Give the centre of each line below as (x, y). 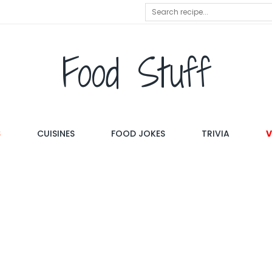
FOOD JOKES (138, 134)
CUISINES (56, 134)
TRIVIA (216, 134)
